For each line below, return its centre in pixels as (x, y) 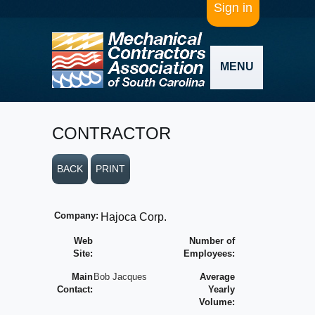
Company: (76, 216)
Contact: (75, 289)
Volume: (217, 302)
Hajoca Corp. (134, 217)
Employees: (209, 253)
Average (217, 277)
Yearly (221, 289)
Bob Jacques (120, 277)
